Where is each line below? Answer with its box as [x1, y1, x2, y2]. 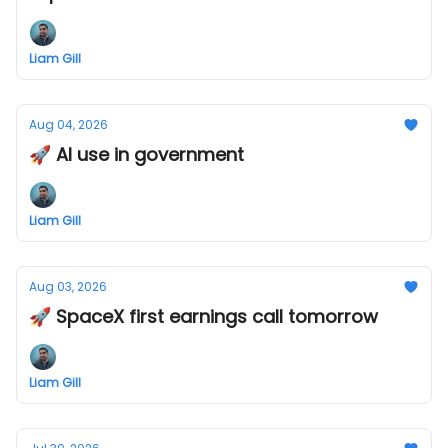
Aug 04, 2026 [29, 116, 108, 133]
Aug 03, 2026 [29, 278, 107, 295]
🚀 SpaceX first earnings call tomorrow [29, 304, 378, 329]
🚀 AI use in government [29, 142, 244, 167]
